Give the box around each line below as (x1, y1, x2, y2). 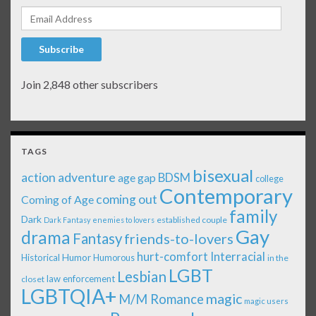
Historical (21, 252, 60, 264)
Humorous (93, 253, 135, 264)
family (229, 206, 277, 227)
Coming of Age (21, 193, 94, 207)
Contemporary (159, 183, 293, 209)
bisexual (193, 165, 253, 186)
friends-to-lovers (124, 230, 233, 248)
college (255, 174, 284, 185)
